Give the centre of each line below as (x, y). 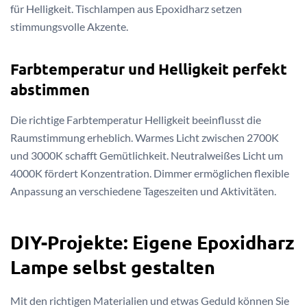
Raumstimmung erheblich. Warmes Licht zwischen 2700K (145, 137)
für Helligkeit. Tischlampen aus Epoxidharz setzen (126, 8)
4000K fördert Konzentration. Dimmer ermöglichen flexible (150, 173)
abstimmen (50, 90)
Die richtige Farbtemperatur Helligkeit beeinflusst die (136, 119)
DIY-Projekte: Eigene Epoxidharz (152, 242)
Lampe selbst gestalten (113, 267)
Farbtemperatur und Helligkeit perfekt (149, 69)
